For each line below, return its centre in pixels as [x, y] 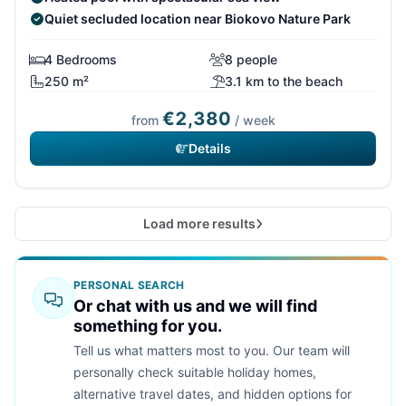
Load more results [199, 224]
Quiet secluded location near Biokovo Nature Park [198, 19]
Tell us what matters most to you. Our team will [212, 351]
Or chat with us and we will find [195, 306]
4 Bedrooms [81, 60]
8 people [251, 60]
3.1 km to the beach [284, 82]
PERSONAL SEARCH [129, 285]
